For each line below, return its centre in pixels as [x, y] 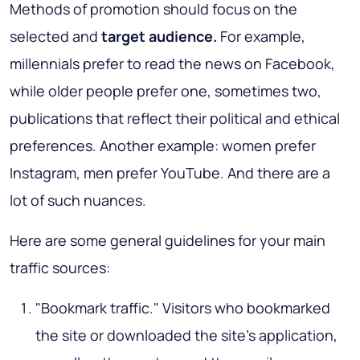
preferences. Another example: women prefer [163, 145]
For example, [261, 36]
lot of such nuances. [78, 200]
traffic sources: [60, 267]
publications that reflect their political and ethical [175, 118]
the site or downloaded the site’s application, [186, 335]
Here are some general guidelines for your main [168, 240]
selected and [55, 36]
